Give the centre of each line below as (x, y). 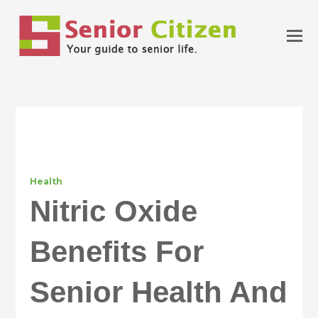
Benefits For (117, 252)
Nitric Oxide (114, 211)
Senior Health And (159, 292)
